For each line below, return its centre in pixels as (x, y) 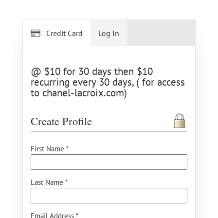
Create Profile (61, 121)
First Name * (50, 149)
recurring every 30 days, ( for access (108, 82)
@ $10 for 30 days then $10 (92, 71)
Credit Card (64, 33)
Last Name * (49, 182)
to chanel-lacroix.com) (79, 93)
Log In (109, 33)
